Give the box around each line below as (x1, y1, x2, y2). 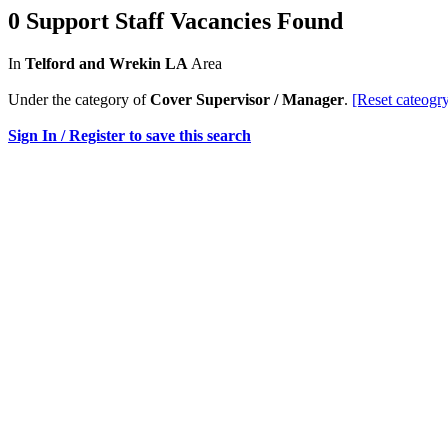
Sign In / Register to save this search (8, 126, 251, 144)
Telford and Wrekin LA (25, 54, 188, 72)
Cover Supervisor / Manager (150, 90, 344, 108)
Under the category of (8, 90, 150, 108)
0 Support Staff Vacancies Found (8, 8, 343, 34)
